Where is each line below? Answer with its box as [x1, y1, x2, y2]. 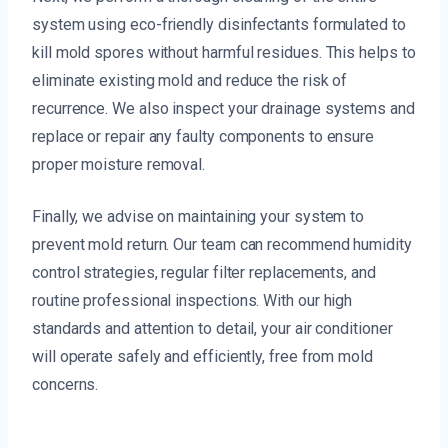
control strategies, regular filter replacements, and [32, 263, 376, 283]
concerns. [32, 375, 99, 395]
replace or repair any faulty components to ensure [32, 127, 375, 147]
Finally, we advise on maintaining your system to [32, 207, 365, 227]
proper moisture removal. [32, 155, 206, 175]
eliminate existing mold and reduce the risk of [32, 71, 348, 91]
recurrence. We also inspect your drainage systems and [32, 99, 415, 119]
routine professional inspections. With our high [32, 291, 353, 311]
